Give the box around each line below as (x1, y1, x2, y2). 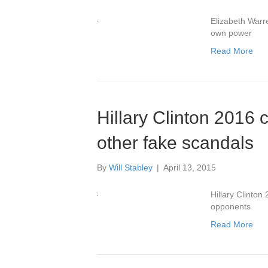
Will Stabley (109, 163, 153, 172)
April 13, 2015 (163, 163, 216, 172)
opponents (211, 202, 251, 211)
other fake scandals (97, 133, 254, 153)
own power (211, 28, 252, 38)
